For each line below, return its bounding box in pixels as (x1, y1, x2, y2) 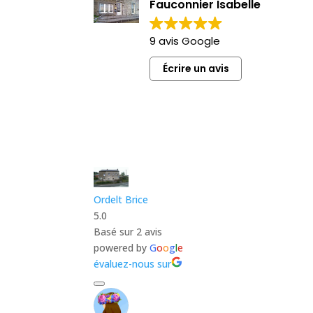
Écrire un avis (162, 61, 229, 76)
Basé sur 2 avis (94, 224, 163, 238)
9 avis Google (150, 33, 221, 48)
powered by (94, 240, 150, 254)
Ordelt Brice (94, 192, 149, 206)
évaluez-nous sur (94, 256, 172, 270)
